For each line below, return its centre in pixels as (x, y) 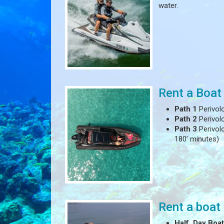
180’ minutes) (196, 139)
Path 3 (185, 129)
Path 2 (185, 119)
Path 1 (185, 109)
